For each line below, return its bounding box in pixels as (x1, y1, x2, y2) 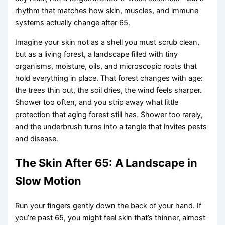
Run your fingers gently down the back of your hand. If (15, 201, 202, 210)
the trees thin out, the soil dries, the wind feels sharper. (15, 85, 202, 95)
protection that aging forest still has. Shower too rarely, (15, 109, 203, 119)
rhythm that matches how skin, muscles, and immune (15, 6, 199, 15)
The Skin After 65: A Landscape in (15, 156, 198, 169)
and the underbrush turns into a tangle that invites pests (15, 122, 207, 131)
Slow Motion (15, 174, 82, 187)
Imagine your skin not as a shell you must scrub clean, (15, 37, 200, 47)
